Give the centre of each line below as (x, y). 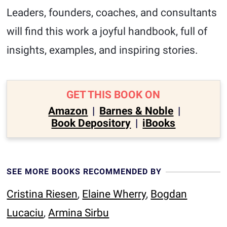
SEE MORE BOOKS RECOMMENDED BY (84, 172)
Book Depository (91, 123)
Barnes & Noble (137, 111)
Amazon (68, 111)
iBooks (159, 123)
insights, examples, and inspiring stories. (103, 50)
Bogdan (169, 194)
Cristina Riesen (42, 194)
